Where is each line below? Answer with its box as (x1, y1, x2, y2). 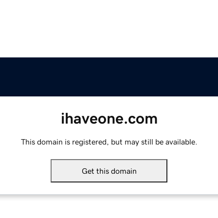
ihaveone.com (60, 110, 158, 127)
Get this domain (81, 167, 137, 175)
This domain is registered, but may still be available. (20, 138, 198, 146)
